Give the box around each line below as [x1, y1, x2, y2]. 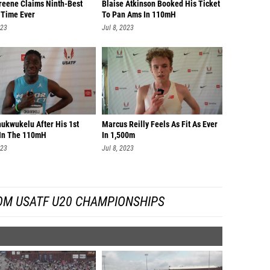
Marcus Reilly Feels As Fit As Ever [102, 119, 218, 130]
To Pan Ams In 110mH [102, 10, 176, 20]
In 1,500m [102, 130, 135, 140]
